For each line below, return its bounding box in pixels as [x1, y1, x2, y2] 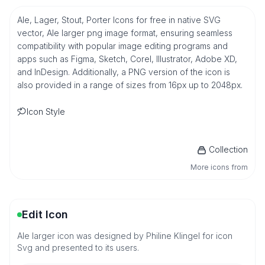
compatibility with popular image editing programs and [17, 41, 228, 51]
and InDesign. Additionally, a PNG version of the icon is [17, 67, 230, 77]
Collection [209, 144, 248, 154]
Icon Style [27, 106, 65, 117]
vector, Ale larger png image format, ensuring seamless [17, 28, 232, 38]
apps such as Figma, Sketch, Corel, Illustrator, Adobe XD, [17, 54, 237, 64]
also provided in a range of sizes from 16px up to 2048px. [17, 80, 243, 90]
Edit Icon [22, 208, 68, 221]
